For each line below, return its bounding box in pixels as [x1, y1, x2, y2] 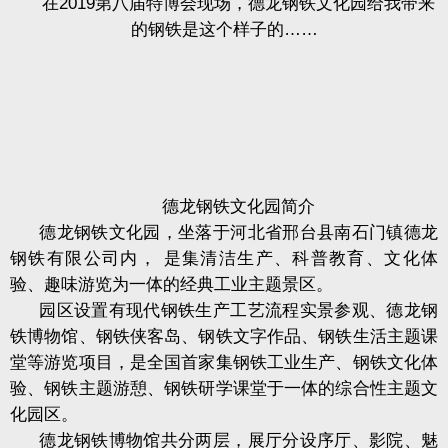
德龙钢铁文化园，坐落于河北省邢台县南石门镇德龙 [39, 223, 438, 242]
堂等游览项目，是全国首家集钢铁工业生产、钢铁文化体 [10, 353, 438, 372]
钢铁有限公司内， [10, 249, 158, 268]
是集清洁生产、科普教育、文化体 [163, 249, 439, 268]
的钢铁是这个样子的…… [130, 20, 318, 39]
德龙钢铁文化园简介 [162, 197, 316, 216]
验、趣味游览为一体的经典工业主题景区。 [10, 275, 333, 294]
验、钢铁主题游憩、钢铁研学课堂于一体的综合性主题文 [10, 379, 438, 398]
